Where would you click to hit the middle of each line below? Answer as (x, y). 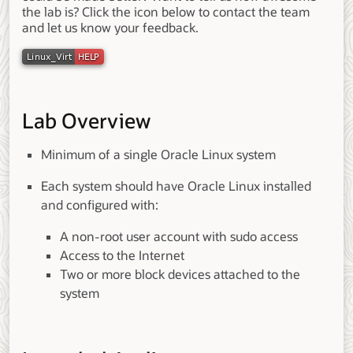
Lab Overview (86, 121)
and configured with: (100, 205)
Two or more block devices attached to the (180, 275)
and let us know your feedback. (110, 28)
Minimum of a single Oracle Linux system (158, 155)
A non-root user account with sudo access (179, 237)
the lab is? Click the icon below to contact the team (166, 12)
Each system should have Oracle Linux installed (176, 186)
